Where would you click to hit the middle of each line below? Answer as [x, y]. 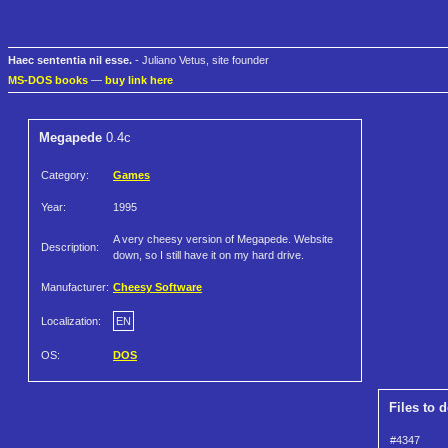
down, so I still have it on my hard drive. [208, 255]
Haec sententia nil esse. [70, 60]
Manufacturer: [75, 287]
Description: [70, 247]
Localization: [71, 321]
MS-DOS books [48, 80]
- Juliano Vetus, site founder [200, 60]
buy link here [139, 80]
